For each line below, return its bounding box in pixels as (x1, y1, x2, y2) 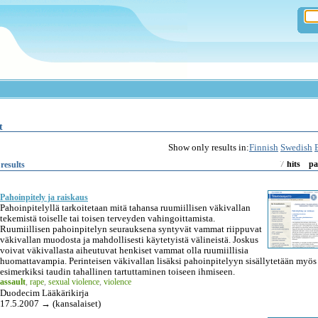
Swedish (280, 141, 312, 153)
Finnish (249, 141, 278, 153)
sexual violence (48, 276, 99, 287)
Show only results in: (168, 141, 249, 153)
